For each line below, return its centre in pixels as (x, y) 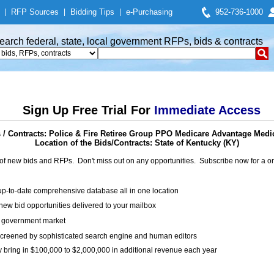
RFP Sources (35, 12)
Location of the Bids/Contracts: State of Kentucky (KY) (137, 143)
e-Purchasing (149, 12)
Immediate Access (207, 110)
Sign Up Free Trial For (88, 110)
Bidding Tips (92, 12)
